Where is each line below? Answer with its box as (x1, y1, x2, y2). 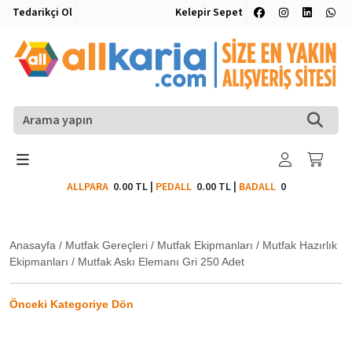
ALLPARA (66, 178, 113, 195)
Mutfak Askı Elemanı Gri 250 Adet (78, 255, 244, 268)
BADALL (238, 178, 276, 195)
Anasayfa (9, 238, 56, 251)
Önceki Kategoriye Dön (9, 297, 134, 310)
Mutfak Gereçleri (65, 238, 148, 251)
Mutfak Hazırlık (262, 238, 337, 251)
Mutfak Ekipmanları (157, 238, 253, 251)
